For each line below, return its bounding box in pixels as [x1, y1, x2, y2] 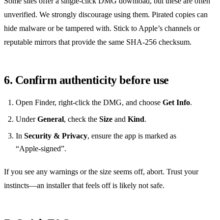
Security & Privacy [24, 131, 87, 140]
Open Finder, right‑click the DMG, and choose [16, 98, 163, 107]
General [37, 114, 64, 123]
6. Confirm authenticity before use [4, 73, 169, 86]
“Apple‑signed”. [16, 144, 66, 153]
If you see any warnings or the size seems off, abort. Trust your [4, 167, 198, 176]
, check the [64, 114, 99, 123]
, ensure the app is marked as [87, 131, 176, 140]
